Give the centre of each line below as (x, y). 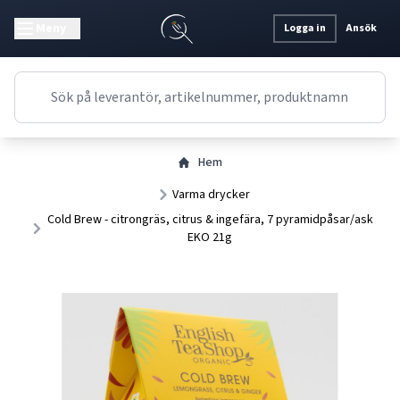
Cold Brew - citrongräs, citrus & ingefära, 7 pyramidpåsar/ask (210, 220)
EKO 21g (210, 237)
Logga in (305, 28)
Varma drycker (211, 195)
